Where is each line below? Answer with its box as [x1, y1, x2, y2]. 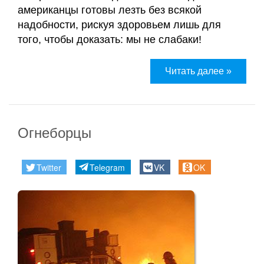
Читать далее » [165, 65, 232, 76]
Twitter [36, 161, 61, 173]
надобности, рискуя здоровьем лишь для [18, 18, 221, 31]
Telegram [90, 161, 126, 173]
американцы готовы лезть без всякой [18, 4, 202, 16]
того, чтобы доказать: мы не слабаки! [18, 33, 204, 45]
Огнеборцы [18, 124, 91, 141]
